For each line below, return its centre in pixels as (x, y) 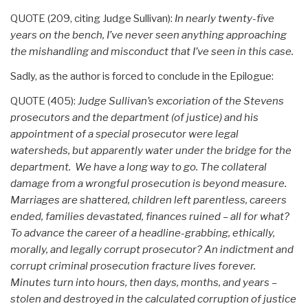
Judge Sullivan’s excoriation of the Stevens (181, 101)
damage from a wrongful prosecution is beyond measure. (148, 184)
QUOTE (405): (44, 101)
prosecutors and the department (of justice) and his (134, 118)
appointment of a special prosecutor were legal (124, 134)
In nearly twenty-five (224, 19)
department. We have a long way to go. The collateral (139, 167)
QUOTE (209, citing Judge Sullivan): (92, 19)
